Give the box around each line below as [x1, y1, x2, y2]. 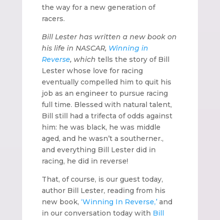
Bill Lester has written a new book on [41, 32, 177, 41]
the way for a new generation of [41, 2, 155, 12]
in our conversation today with [41, 208, 153, 218]
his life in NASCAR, [41, 43, 107, 53]
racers [41, 14, 63, 23]
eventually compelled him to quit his [41, 77, 171, 86]
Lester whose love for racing [41, 66, 143, 75]
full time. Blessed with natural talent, [41, 100, 172, 109]
